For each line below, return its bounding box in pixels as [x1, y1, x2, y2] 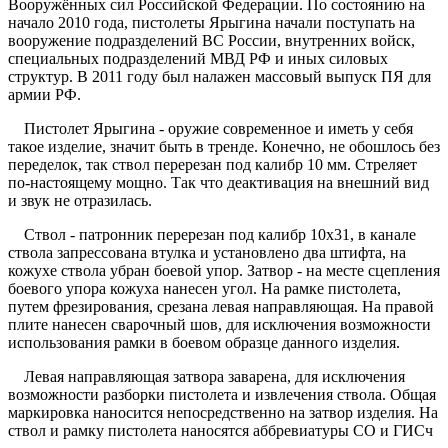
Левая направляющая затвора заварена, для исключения [8, 368, 405, 386]
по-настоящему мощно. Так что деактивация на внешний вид [8, 174, 429, 192]
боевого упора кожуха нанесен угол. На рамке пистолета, [8, 280, 401, 298]
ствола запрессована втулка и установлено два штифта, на [8, 244, 406, 262]
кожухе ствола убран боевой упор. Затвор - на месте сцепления [8, 262, 440, 280]
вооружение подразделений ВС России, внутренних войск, [8, 32, 415, 50]
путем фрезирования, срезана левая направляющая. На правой [8, 298, 434, 316]
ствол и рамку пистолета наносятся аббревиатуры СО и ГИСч [8, 422, 433, 440]
